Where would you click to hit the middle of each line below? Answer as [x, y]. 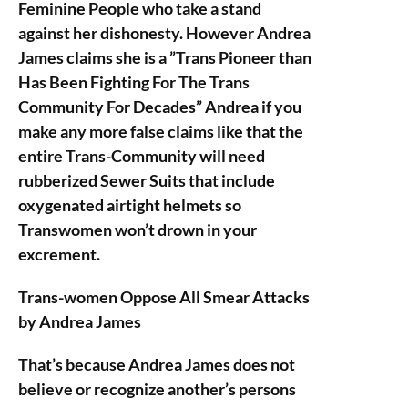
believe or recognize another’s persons [157, 389]
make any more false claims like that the [161, 131]
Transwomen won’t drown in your [138, 229]
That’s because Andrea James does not [157, 364]
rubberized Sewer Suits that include [147, 180]
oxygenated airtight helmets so [130, 205]
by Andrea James [80, 321]
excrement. [59, 254]
